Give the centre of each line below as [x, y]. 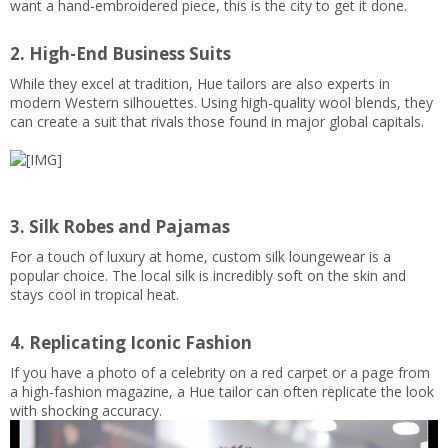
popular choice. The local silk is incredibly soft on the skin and [208, 275]
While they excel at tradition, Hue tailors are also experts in [200, 83]
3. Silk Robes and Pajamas [120, 227]
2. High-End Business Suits [120, 54]
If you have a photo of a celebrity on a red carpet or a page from [220, 372]
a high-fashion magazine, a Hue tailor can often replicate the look [222, 391]
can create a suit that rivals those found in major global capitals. [217, 121]
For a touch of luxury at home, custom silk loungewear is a [200, 256]
